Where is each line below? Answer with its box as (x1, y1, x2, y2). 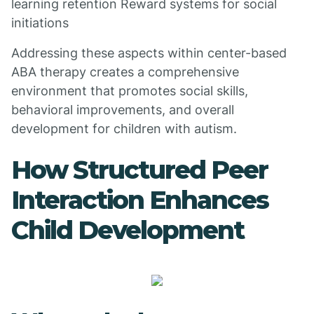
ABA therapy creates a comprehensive (11, 64, 239, 79)
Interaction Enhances (11, 184, 268, 215)
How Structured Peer (11, 154, 268, 185)
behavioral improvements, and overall (11, 102, 234, 117)
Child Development (11, 214, 244, 245)
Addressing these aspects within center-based (11, 46, 287, 60)
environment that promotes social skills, (11, 83, 248, 98)
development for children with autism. (11, 121, 237, 136)
